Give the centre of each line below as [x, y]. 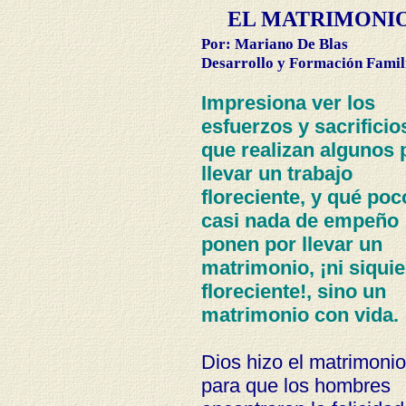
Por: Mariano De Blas [274, 43]
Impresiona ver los [288, 103]
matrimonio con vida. [300, 315]
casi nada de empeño [300, 221]
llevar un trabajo [276, 174]
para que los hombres [295, 386]
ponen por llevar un [291, 244]
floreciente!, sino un [293, 291]
